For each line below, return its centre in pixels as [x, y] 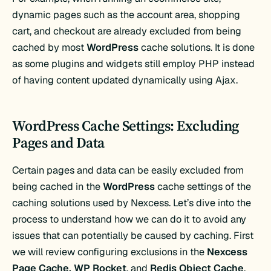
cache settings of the [203, 187]
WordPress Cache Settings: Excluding [126, 125]
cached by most [50, 47]
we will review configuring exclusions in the [110, 252]
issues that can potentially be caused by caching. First [133, 236]
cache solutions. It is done [198, 47]
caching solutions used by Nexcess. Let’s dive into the [132, 203]
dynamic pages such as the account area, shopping [126, 15]
